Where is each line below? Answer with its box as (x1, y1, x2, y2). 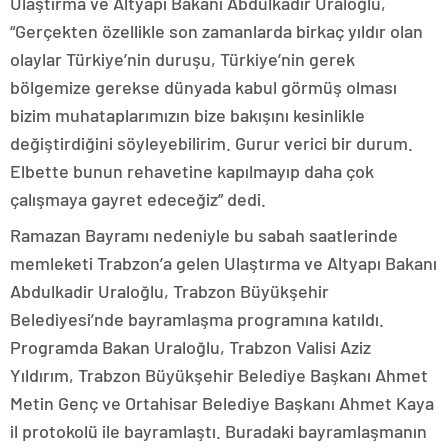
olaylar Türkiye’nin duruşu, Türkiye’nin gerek (10, 47, 355, 70)
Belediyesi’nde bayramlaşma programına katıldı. (10, 307, 384, 330)
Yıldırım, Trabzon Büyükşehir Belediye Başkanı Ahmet (10, 363, 428, 386)
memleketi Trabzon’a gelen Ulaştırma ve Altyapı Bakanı (10, 251, 437, 274)
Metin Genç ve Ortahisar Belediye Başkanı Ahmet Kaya (10, 391, 434, 414)
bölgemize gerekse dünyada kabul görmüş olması (10, 75, 397, 98)
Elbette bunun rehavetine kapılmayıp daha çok (10, 159, 374, 182)
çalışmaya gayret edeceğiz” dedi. (10, 187, 266, 210)
